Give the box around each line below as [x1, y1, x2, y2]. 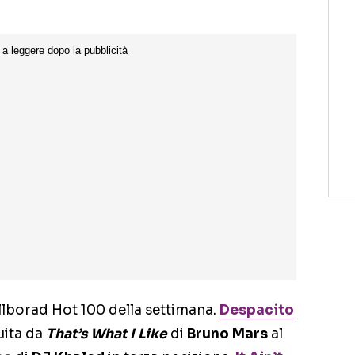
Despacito [219, 302, 294, 319]
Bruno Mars [187, 326, 268, 343]
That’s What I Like [46, 326, 167, 343]
